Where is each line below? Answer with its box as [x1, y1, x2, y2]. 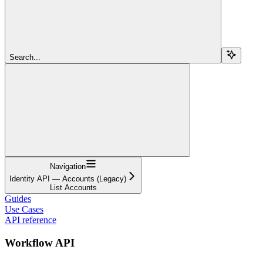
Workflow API [5, 236, 75, 249]
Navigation [50, 161, 86, 171]
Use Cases [5, 204, 43, 214]
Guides [5, 193, 31, 204]
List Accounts [49, 183, 97, 192]
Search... [9, 52, 41, 62]
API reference [5, 214, 56, 225]
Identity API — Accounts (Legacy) [9, 174, 126, 183]
